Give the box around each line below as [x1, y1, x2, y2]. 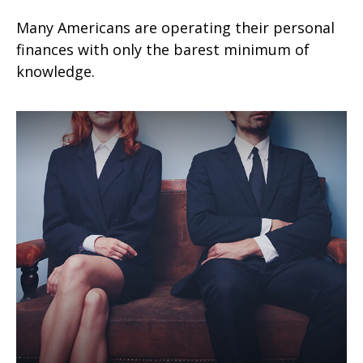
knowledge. [16, 61, 95, 81]
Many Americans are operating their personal [16, 17, 335, 37]
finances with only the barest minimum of [16, 39, 310, 59]
